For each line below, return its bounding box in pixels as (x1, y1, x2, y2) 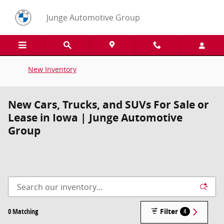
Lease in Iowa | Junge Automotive (8, 110, 182, 125)
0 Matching (8, 206, 38, 216)
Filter (160, 206, 178, 216)
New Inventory (28, 64, 76, 74)
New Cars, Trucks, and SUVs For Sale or (8, 97, 209, 112)
